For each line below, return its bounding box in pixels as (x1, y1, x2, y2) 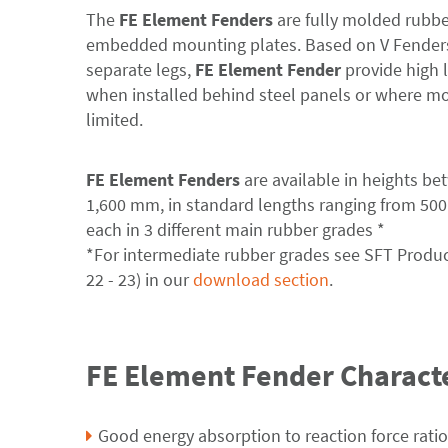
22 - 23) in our (86, 268, 193, 291)
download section (193, 268, 329, 291)
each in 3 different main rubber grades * (86, 218, 385, 241)
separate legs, (86, 58, 195, 81)
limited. (86, 108, 143, 131)
